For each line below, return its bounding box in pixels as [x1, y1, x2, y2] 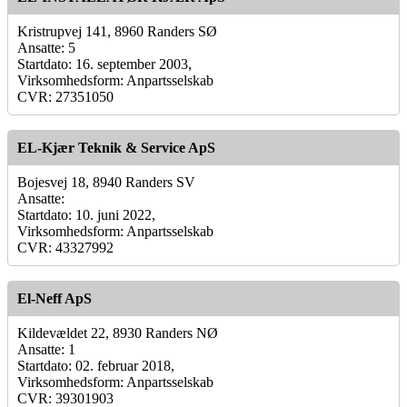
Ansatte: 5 [17, 39, 75, 55]
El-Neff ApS [17, 290, 92, 306]
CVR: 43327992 [17, 239, 114, 255]
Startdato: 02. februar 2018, [17, 357, 174, 373]
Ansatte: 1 [17, 341, 75, 357]
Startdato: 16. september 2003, [17, 55, 192, 72]
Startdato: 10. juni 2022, [17, 206, 155, 223]
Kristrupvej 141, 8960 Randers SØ [17, 23, 217, 39]
